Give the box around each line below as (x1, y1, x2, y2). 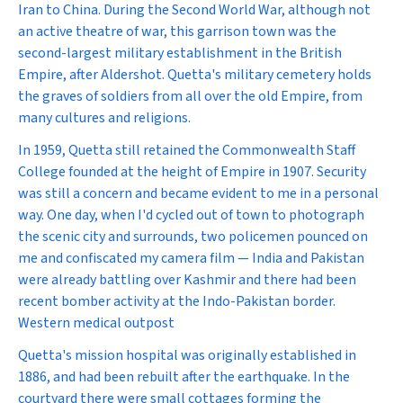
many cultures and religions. (18, 108, 191, 128)
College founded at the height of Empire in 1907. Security (18, 162, 366, 182)
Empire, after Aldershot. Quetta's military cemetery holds (18, 65, 372, 85)
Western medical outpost (18, 313, 175, 333)
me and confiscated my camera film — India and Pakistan (18, 248, 364, 268)
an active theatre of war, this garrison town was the (18, 22, 336, 41)
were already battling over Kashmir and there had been (18, 270, 356, 290)
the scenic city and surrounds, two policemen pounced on (18, 227, 368, 246)
